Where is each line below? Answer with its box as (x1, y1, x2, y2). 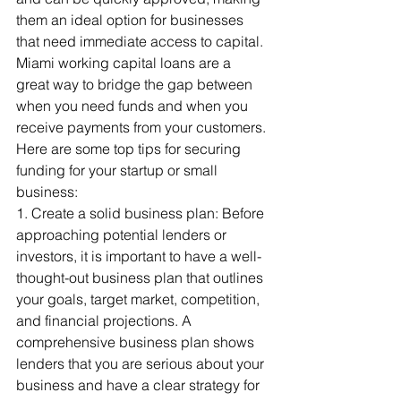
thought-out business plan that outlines (16, 269, 267, 286)
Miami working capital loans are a (16, 54, 235, 72)
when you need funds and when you (16, 97, 252, 115)
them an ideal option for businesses (16, 11, 247, 29)
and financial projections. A (16, 311, 195, 329)
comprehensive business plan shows (16, 333, 258, 351)
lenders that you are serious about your (16, 354, 268, 372)
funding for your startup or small (16, 161, 221, 179)
